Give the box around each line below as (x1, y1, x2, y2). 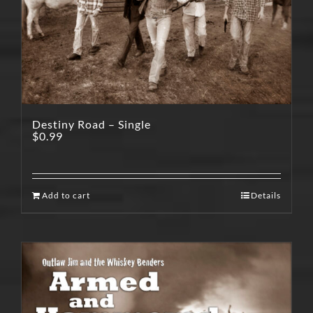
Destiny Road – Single (32, 117, 151, 131)
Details (251, 189, 281, 201)
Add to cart (42, 189, 90, 201)
